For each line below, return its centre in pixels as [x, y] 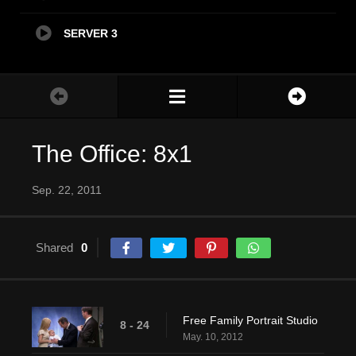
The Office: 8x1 [112, 154]
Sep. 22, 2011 [67, 190]
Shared [54, 248]
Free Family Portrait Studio [250, 321]
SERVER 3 [91, 34]
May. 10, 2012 [213, 337]
